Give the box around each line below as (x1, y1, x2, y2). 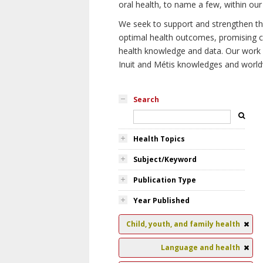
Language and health (161, 242, 240, 252)
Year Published (133, 195, 190, 205)
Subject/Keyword (133, 154, 197, 164)
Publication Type (133, 175, 196, 185)
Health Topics (133, 134, 185, 144)
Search (133, 95, 159, 104)
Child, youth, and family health (126, 219, 240, 229)
